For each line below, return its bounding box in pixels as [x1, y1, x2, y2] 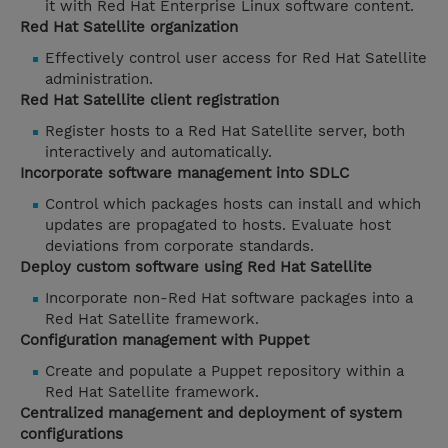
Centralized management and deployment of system [20, 404, 402, 423]
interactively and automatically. [45, 143, 272, 162]
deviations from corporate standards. [45, 237, 314, 256]
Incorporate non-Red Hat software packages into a [45, 289, 413, 308]
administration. [45, 70, 153, 89]
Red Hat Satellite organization [20, 18, 238, 37]
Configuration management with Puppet [20, 331, 309, 350]
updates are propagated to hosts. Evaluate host [45, 216, 391, 235]
